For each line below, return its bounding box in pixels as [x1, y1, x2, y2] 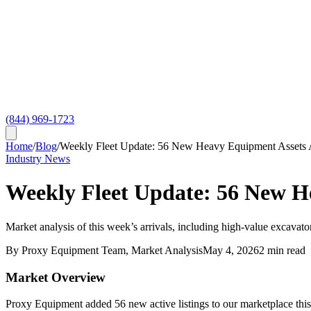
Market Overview [6, 269, 106, 285]
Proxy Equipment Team [22, 244, 126, 256]
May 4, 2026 [203, 244, 259, 256]
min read [264, 244, 305, 256]
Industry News [6, 153, 70, 165]
